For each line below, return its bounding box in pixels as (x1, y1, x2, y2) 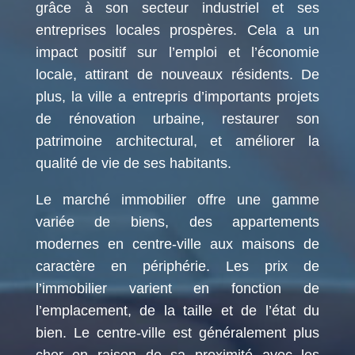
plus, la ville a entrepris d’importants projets (35, 88, 320, 105)
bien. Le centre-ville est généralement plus (35, 324, 320, 341)
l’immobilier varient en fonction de (35, 280, 320, 296)
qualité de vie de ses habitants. (35, 155, 231, 171)
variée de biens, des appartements (35, 213, 320, 230)
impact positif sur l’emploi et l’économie (35, 44, 320, 60)
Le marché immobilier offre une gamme (35, 191, 320, 208)
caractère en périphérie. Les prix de (35, 258, 320, 274)
